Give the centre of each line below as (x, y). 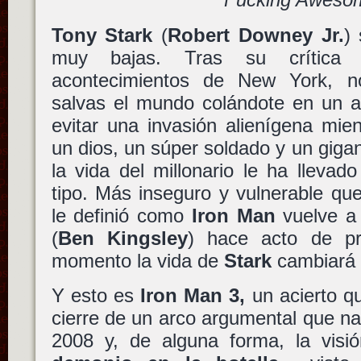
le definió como (121, 215)
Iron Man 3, (193, 296)
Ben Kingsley (122, 238)
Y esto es (96, 296)
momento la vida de (137, 260)
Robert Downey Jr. (256, 35)
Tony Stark (102, 35)
